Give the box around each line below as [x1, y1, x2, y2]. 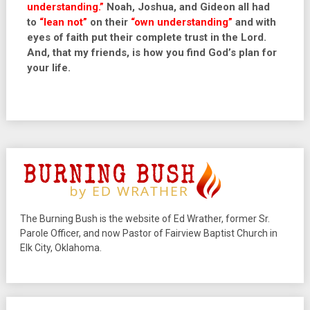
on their [86, 16, 131, 28]
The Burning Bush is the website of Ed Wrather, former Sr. [19, 213, 270, 224]
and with [232, 16, 276, 28]
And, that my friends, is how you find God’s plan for [26, 46, 277, 59]
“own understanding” [130, 16, 232, 28]
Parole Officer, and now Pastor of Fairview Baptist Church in [19, 228, 277, 239]
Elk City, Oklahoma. [19, 242, 102, 253]
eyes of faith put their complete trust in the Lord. [26, 31, 266, 44]
